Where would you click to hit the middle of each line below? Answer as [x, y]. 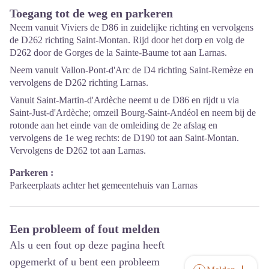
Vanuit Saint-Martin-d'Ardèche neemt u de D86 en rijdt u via [124, 100]
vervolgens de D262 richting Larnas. [79, 82]
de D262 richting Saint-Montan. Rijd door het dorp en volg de [127, 40]
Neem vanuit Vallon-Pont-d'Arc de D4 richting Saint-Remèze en [131, 70]
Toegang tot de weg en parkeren [91, 13]
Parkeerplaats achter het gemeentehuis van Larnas [104, 185]
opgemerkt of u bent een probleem [85, 261]
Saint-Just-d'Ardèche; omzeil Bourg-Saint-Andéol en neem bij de [133, 112]
